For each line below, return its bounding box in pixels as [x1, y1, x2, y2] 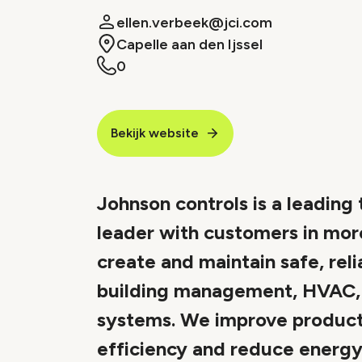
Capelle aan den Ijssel [116, 36, 263, 53]
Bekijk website [111, 125, 199, 141]
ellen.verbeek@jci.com [116, 14, 272, 32]
